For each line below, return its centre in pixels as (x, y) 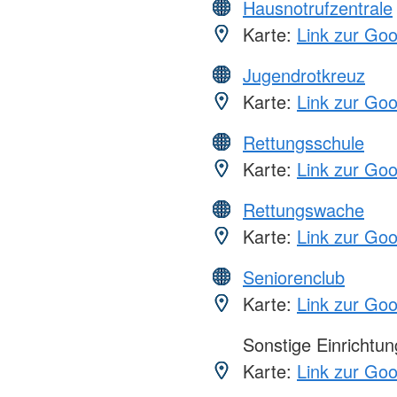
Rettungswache (304, 209)
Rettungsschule (304, 142)
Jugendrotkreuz (304, 74)
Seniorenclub (294, 276)
